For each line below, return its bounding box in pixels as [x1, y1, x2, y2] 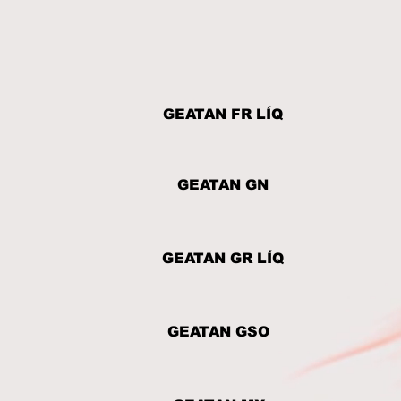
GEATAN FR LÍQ [163, 107, 283, 122]
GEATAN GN [177, 177, 269, 192]
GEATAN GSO [167, 324, 269, 339]
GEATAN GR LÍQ [162, 251, 284, 266]
